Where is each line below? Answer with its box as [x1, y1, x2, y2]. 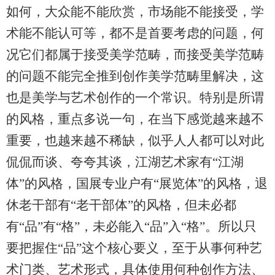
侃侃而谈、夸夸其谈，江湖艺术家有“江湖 [6, 155, 244, 169]
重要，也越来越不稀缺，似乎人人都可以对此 [6, 133, 264, 148]
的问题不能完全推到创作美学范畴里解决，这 [6, 69, 264, 83]
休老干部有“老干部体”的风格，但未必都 [6, 198, 236, 212]
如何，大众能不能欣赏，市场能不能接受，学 [6, 4, 264, 19]
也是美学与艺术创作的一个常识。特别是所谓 [6, 90, 264, 105]
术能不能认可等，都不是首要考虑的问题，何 [6, 26, 264, 41]
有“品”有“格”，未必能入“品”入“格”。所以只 [6, 219, 257, 234]
